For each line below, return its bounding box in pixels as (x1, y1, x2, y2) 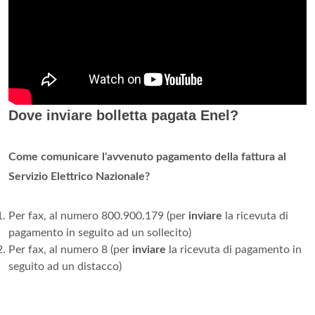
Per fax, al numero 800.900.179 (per (8, 210, 188, 221)
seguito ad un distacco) (8, 260, 122, 272)
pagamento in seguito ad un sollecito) (8, 226, 191, 238)
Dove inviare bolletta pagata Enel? (8, 107, 238, 123)
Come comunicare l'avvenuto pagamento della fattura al (8, 150, 286, 162)
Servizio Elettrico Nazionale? (8, 170, 150, 182)
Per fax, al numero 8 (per (8, 243, 132, 255)
